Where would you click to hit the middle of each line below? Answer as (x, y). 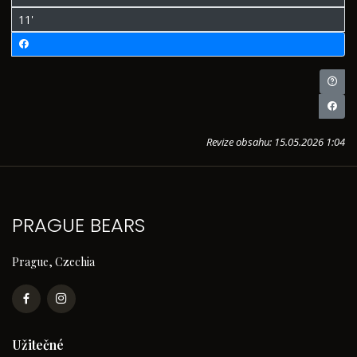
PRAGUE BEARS (78, 225)
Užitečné (38, 345)
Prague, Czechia (53, 262)
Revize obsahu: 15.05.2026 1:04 (276, 142)
